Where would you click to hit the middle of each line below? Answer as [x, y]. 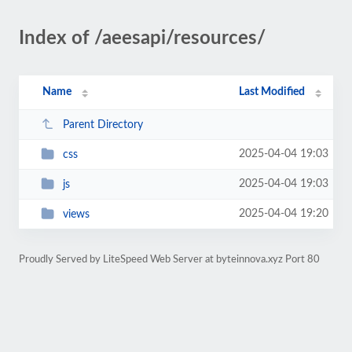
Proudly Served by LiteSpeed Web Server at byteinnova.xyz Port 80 [169, 259]
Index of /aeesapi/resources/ [142, 38]
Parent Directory [103, 125]
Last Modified [272, 92]
